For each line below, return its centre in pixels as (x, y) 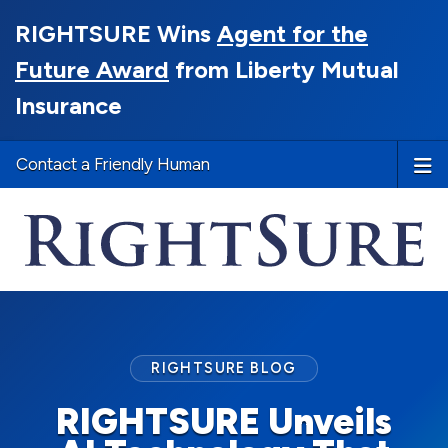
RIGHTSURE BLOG (224, 368)
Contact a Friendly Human (113, 164)
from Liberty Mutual (284, 69)
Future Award (92, 69)
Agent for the (292, 33)
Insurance (68, 105)
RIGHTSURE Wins (116, 33)
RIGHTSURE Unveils (224, 422)
